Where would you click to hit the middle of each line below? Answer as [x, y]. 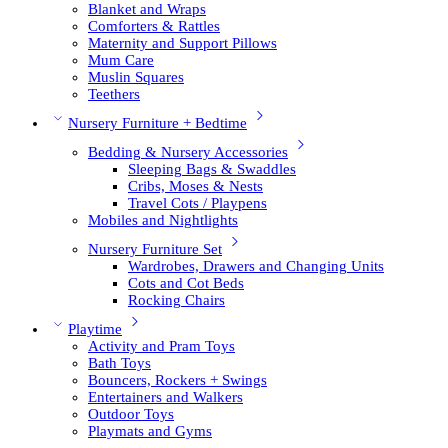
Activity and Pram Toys [161, 346]
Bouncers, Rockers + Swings [177, 380]
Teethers [114, 94]
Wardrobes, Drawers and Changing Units [256, 266]
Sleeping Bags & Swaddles [212, 169]
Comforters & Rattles [154, 26]
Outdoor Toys [131, 414]
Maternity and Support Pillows [182, 43]
